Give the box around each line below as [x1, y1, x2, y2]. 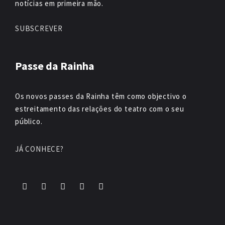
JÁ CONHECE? [15, 144, 64, 154]
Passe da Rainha [15, 59, 94, 73]
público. [15, 117, 43, 126]
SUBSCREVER [15, 24, 63, 33]
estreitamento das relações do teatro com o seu [15, 104, 184, 114]
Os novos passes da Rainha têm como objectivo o [15, 91, 187, 101]
